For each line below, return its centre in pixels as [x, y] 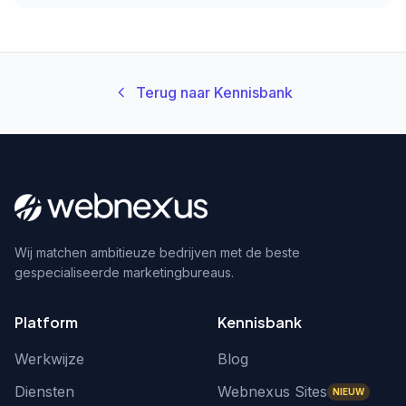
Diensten [44, 391]
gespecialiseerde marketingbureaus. [124, 272]
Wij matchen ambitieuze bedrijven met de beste [157, 252]
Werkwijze [49, 359]
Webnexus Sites [272, 391]
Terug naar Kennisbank [214, 92]
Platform [46, 322]
